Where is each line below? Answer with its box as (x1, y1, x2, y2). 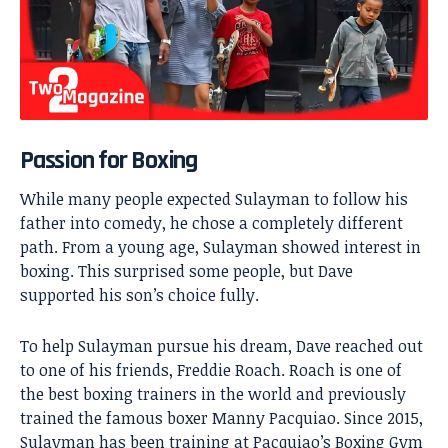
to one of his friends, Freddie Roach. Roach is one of (20, 358, 402, 381)
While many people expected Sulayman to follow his (20, 187, 408, 210)
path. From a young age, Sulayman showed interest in (20, 235, 421, 258)
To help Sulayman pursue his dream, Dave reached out (20, 334, 423, 357)
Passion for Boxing (20, 144, 198, 178)
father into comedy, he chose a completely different (20, 211, 403, 234)
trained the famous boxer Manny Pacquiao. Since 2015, (20, 406, 423, 429)
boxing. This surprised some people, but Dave (20, 259, 353, 282)
